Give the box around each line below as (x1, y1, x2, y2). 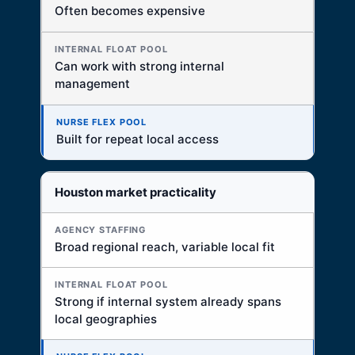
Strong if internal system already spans (55, 294, 281, 310)
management (55, 76, 130, 92)
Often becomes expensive (55, 3, 205, 19)
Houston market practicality (55, 185, 216, 200)
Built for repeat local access (56, 132, 219, 147)
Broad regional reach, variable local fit (55, 239, 275, 255)
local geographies (55, 311, 157, 327)
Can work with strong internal (55, 59, 224, 74)
